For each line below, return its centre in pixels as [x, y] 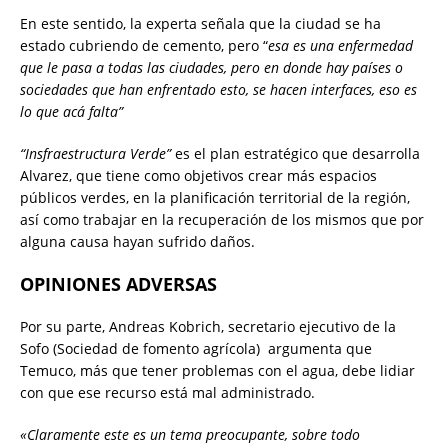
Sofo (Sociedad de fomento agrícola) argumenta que [196, 349]
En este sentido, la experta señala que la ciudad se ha [200, 24]
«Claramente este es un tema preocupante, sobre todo [190, 435]
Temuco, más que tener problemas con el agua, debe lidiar [217, 371]
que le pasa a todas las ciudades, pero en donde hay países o [211, 68]
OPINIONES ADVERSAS [118, 284]
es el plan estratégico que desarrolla [297, 154]
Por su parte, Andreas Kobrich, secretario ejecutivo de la [208, 327]
